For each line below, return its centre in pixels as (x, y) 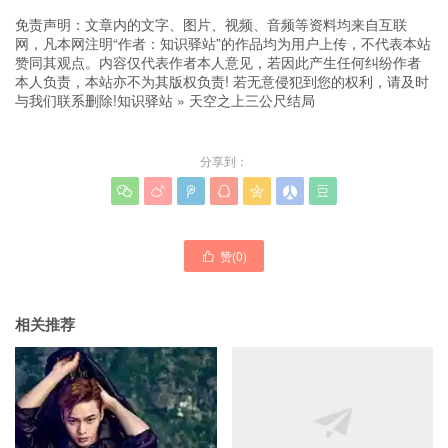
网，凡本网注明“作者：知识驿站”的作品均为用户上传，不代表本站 (223, 43)
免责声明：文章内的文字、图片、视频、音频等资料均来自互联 (211, 24)
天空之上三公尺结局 (252, 100)
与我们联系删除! (66, 100)
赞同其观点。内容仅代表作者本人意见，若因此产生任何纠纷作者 (218, 62)
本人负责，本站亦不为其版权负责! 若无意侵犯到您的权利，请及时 (222, 81)
